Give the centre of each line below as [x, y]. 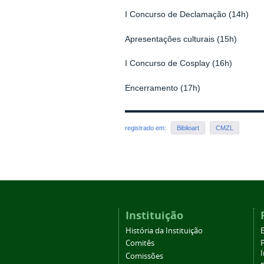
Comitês [140, 243]
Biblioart [188, 128]
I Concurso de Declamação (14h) [187, 15]
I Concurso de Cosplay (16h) [178, 64]
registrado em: [146, 128]
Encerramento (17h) [162, 88]
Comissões [144, 256]
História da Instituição [164, 230]
